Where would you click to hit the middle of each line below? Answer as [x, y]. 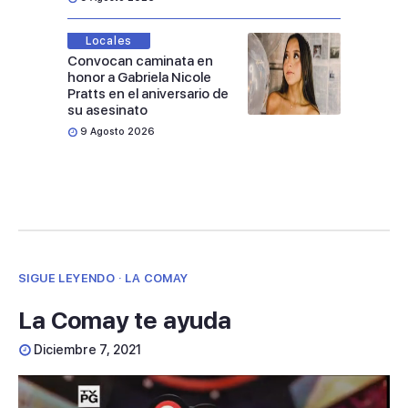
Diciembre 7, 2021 [87, 350]
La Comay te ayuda [125, 321]
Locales [109, 41]
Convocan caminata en [140, 61]
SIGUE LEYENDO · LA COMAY [103, 279]
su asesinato [107, 111]
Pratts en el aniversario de [148, 94]
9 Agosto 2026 [117, 132]
